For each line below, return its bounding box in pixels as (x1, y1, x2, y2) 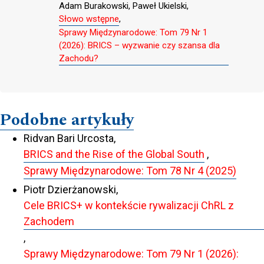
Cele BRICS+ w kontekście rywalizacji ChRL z (24, 199, 234, 212)
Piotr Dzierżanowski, (24, 183, 118, 196)
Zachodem (24, 215, 74, 228)
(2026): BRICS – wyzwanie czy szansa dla (59, 39, 220, 51)
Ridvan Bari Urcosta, (24, 131, 115, 144)
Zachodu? (59, 52, 98, 64)
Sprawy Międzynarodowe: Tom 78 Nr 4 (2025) (24, 164, 236, 177)
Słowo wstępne (59, 13, 119, 24)
